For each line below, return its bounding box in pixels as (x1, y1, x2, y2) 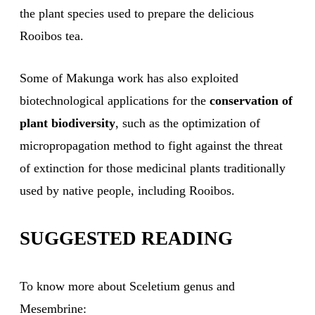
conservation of (210, 94, 292, 108)
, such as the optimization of (115, 116, 260, 131)
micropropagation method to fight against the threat (20, 139, 283, 153)
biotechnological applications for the (20, 94, 210, 108)
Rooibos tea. (20, 29, 84, 44)
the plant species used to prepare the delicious (20, 6, 254, 21)
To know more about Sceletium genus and (20, 279, 235, 294)
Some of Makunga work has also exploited (20, 71, 238, 86)
